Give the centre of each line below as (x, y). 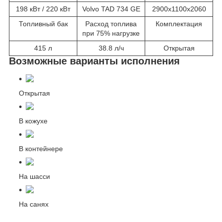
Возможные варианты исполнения (94, 61)
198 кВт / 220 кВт (43, 9)
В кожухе (33, 121)
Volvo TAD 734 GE (111, 9)
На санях (34, 204)
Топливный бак (43, 24)
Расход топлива (111, 24)
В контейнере (41, 149)
